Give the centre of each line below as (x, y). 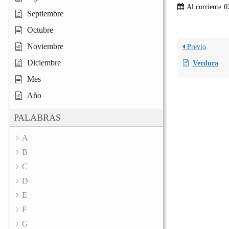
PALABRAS (37, 118)
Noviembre (45, 47)
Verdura (205, 63)
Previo (195, 47)
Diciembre (44, 63)
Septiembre (45, 14)
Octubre (40, 30)
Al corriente (204, 7)
